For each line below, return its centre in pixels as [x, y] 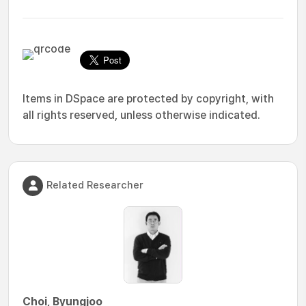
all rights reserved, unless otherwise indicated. [141, 115]
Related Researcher [95, 185]
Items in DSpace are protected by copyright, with [148, 99]
